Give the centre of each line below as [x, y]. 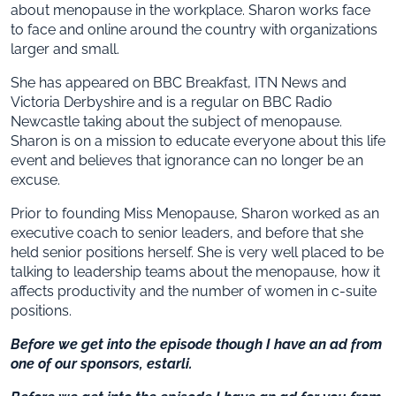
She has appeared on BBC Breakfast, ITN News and [179, 82]
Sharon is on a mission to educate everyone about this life [198, 141]
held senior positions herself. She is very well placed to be [197, 252]
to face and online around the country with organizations [194, 29]
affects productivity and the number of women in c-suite [194, 291]
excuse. [35, 179]
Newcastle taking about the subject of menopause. [176, 121]
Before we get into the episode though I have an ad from [196, 344]
